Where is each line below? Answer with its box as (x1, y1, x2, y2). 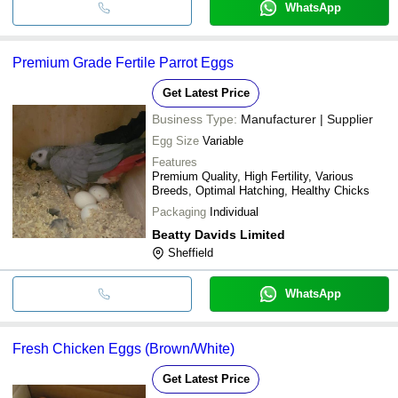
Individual (210, 204, 259, 219)
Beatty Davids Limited (152, 227, 285, 242)
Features (152, 155, 197, 169)
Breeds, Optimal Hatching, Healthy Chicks (152, 183, 370, 197)
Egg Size (152, 133, 199, 147)
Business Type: (152, 111, 237, 126)
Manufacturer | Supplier (241, 111, 373, 126)
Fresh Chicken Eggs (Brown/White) (12, 340, 235, 356)
